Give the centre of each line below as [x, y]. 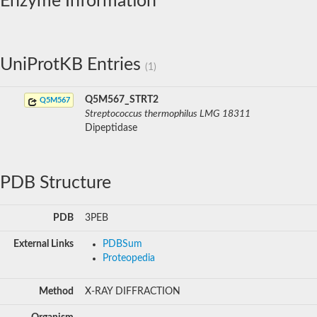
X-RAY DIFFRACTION [133, 291]
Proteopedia [129, 258]
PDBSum [122, 244]
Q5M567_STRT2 [122, 99]
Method [56, 291]
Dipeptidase [111, 128]
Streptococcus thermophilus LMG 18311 [168, 114]
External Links [44, 244]
